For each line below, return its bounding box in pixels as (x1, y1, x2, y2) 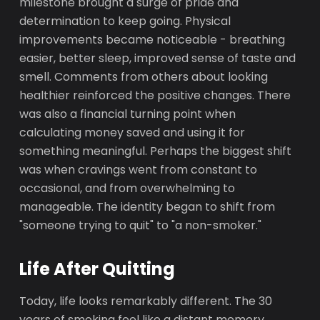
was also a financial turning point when (19, 106, 236, 122)
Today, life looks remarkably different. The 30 (19, 293, 273, 309)
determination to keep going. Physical (19, 13, 231, 29)
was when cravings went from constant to (19, 161, 258, 178)
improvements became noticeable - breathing (19, 31, 286, 48)
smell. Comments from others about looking (19, 69, 269, 85)
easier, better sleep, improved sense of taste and (19, 50, 296, 66)
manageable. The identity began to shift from (19, 199, 276, 215)
